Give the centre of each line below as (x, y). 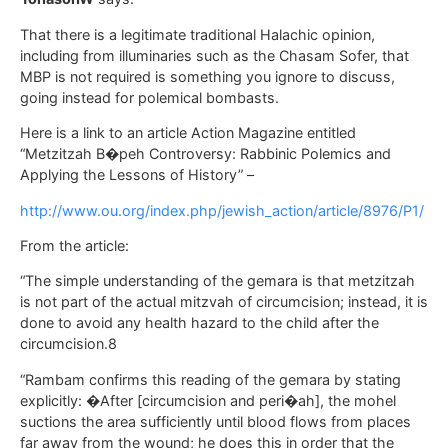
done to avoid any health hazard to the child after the (199, 323)
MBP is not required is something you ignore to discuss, (207, 76)
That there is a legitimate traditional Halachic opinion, (197, 34)
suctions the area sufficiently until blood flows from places (215, 421)
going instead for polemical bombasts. (149, 97)
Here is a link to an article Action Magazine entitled (188, 133)
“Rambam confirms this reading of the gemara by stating (210, 379)
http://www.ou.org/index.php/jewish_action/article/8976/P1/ (222, 210)
